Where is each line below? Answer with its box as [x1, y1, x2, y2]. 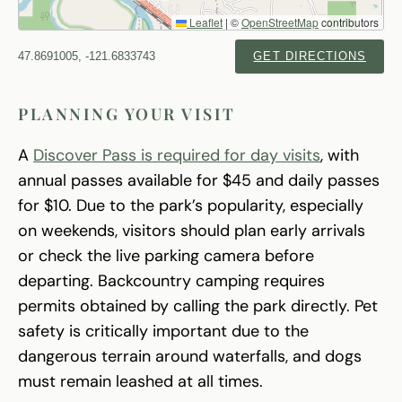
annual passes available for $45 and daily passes [18, 170, 380, 192]
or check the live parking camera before [18, 245, 314, 267]
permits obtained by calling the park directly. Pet [18, 295, 378, 318]
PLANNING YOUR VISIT [18, 103, 236, 126]
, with [320, 144, 359, 167]
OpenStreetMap [241, 14, 319, 31]
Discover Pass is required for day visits [33, 144, 320, 167]
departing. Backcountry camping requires [18, 270, 325, 293]
